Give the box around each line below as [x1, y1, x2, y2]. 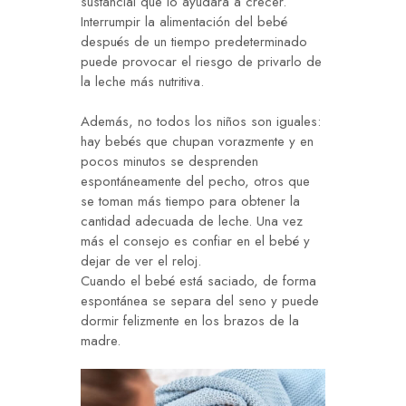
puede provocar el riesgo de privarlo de [81, 52, 322, 72]
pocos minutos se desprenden [81, 151, 258, 172]
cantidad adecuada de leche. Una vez [81, 211, 303, 232]
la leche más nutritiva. [81, 72, 204, 92]
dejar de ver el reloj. [81, 251, 201, 272]
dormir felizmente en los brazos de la [81, 311, 299, 332]
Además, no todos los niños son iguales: [81, 111, 321, 132]
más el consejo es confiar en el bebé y [81, 231, 310, 252]
